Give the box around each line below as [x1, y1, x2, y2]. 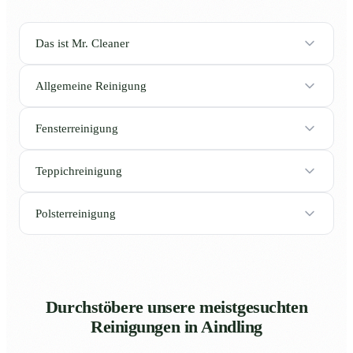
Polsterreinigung [35, 206, 116, 220]
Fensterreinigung [35, 121, 118, 135]
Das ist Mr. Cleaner [35, 36, 129, 50]
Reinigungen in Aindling [90, 318, 263, 337]
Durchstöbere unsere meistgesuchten [45, 298, 308, 318]
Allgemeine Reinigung [35, 79, 147, 92]
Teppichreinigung [35, 164, 122, 177]
